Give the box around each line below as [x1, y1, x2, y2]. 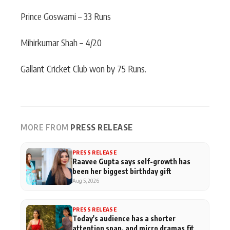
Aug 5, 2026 [72, 177, 99, 184]
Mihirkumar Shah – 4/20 [21, 37, 102, 48]
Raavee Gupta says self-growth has [72, 157, 190, 166]
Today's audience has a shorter [72, 214, 176, 223]
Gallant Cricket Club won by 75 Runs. [21, 63, 146, 74]
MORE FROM [21, 122, 69, 132]
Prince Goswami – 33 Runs [21, 11, 111, 22]
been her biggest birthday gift [72, 166, 171, 176]
